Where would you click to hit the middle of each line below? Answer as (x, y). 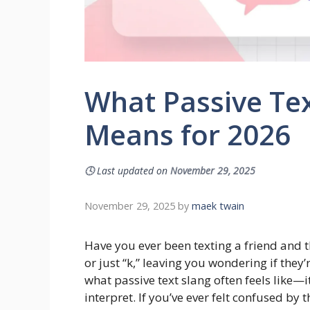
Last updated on (132, 170)
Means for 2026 (188, 134)
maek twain (218, 206)
